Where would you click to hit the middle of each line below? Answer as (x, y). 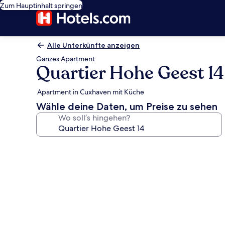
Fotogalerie (69, 147)
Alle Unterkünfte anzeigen (93, 45)
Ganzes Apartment (66, 59)
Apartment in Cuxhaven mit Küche (91, 92)
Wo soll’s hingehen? (94, 118)
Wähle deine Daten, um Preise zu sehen (127, 106)
